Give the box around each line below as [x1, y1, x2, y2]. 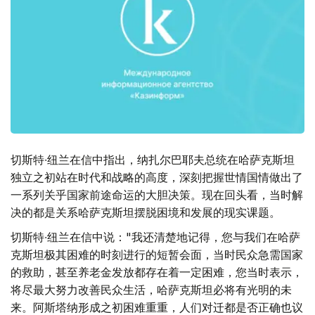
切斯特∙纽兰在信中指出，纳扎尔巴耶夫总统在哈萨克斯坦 [11, 153, 295, 167]
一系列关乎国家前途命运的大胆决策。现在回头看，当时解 [11, 188, 303, 202]
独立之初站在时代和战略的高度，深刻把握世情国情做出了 [11, 170, 303, 185]
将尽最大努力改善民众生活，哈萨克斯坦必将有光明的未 [11, 283, 292, 297]
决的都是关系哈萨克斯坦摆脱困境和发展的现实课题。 [11, 205, 281, 220]
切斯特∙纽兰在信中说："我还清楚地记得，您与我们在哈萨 [11, 230, 300, 245]
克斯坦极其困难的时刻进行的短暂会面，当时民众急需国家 [11, 247, 303, 262]
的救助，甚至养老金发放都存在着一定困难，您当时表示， [11, 265, 303, 280]
